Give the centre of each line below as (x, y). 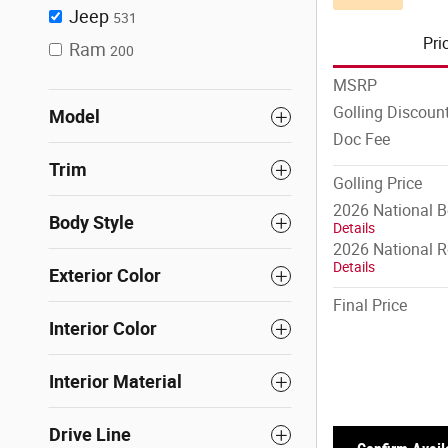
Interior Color (103, 328)
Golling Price (377, 184)
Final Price (370, 306)
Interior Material (115, 381)
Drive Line (90, 434)
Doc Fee (361, 140)
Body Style (91, 222)
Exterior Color (105, 275)
